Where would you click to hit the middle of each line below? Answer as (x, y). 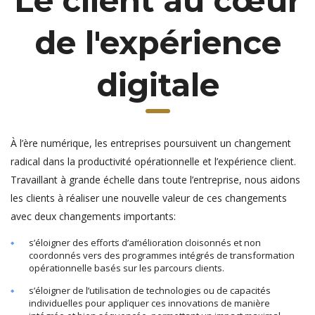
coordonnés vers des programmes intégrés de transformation (162, 255)
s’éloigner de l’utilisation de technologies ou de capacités (150, 290)
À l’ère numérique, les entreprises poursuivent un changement (151, 143)
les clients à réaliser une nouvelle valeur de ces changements (149, 198)
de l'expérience (157, 43)
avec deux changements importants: (93, 216)
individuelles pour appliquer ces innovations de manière (149, 303)
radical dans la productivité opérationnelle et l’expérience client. (153, 161)
